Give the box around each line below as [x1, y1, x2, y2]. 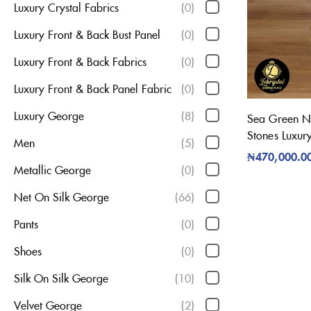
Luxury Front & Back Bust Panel [14, 26, 160, 42]
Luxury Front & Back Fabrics [14, 53, 146, 69]
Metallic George [14, 162, 91, 178]
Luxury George [14, 108, 84, 124]
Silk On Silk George [14, 270, 108, 286]
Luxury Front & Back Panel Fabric [14, 81, 171, 96]
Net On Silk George [14, 189, 109, 205]
